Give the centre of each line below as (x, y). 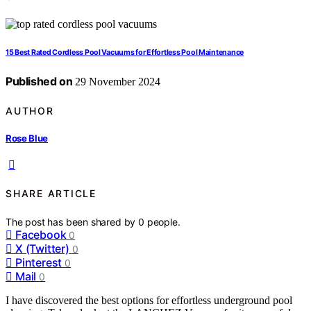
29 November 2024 (117, 82)
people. (163, 221)
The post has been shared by (72, 221)
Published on (39, 82)
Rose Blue (27, 138)
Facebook (41, 234)
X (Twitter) (42, 248)
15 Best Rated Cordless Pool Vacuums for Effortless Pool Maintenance (125, 53)
